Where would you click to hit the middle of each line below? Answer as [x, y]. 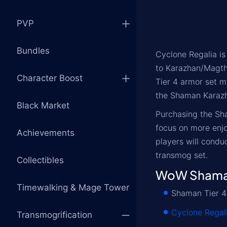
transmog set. [182, 155]
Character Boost [50, 78]
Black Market [43, 105]
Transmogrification [54, 215]
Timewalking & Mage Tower [73, 187]
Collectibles [40, 160]
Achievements [46, 133]
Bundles [33, 51]
